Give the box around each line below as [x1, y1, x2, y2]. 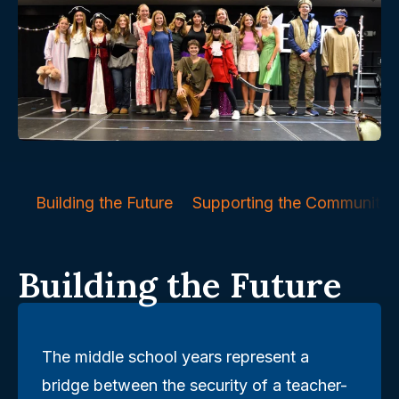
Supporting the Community [191, 192, 389, 212]
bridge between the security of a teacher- [42, 375, 347, 395]
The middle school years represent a [42, 346, 309, 366]
